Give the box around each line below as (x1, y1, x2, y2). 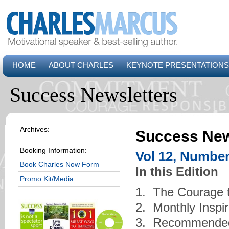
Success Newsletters (10, 83, 177, 106)
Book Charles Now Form (20, 160, 99, 168)
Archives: (20, 125, 50, 133)
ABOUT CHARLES (49, 61, 113, 70)
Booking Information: (20, 146, 87, 154)
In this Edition (135, 165, 218, 178)
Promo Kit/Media (20, 175, 74, 183)
